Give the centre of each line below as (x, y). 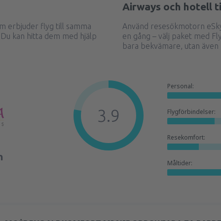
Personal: (181, 86)
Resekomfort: (186, 137)
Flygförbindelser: (191, 112)
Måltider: (180, 163)
